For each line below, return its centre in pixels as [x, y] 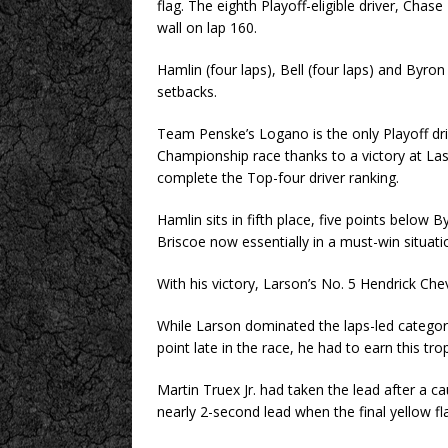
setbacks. [187, 92]
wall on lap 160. [207, 28]
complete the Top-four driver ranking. [278, 178]
